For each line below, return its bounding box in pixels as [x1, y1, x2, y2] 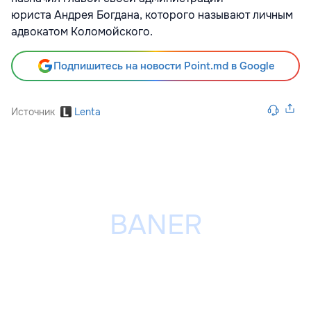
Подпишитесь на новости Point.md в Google [53, 59, 275, 74]
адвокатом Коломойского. [11, 24, 153, 40]
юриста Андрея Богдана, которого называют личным [11, 8, 293, 23]
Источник [11, 106, 55, 119]
